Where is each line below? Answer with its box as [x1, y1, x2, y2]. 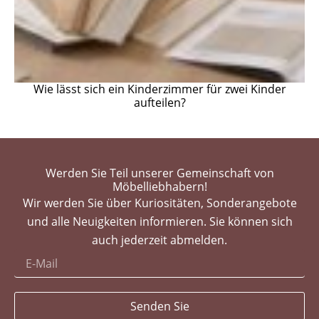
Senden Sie [130, 298, 189, 315]
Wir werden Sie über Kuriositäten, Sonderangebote [22, 195, 297, 211]
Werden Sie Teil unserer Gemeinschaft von [45, 165, 274, 182]
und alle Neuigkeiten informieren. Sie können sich [26, 214, 293, 230]
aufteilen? [133, 95, 186, 111]
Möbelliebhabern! [112, 179, 207, 195]
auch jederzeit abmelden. [92, 232, 227, 249]
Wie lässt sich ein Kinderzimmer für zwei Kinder [33, 81, 286, 98]
